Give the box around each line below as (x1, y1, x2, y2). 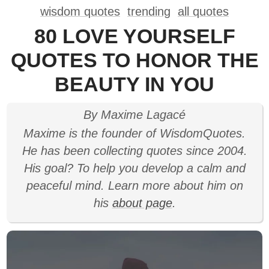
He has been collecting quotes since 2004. (22, 144, 247, 157)
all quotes (178, 5, 229, 18)
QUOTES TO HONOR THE (10, 49, 259, 71)
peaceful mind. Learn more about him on (26, 179, 243, 192)
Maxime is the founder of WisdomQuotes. (23, 127, 246, 140)
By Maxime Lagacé (83, 108, 186, 121)
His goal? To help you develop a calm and (23, 162, 246, 175)
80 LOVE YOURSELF (34, 25, 235, 47)
